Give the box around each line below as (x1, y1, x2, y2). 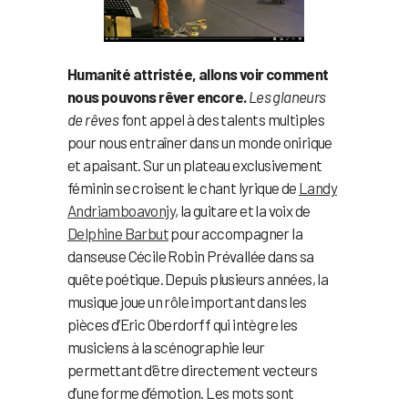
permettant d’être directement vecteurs (67, 361, 318, 380)
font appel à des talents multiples (118, 110, 325, 129)
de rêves (67, 110, 119, 129)
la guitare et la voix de (178, 201, 311, 220)
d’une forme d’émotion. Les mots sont (67, 383, 294, 403)
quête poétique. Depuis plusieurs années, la (67, 270, 329, 289)
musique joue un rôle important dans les (67, 292, 307, 311)
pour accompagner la (168, 224, 303, 243)
